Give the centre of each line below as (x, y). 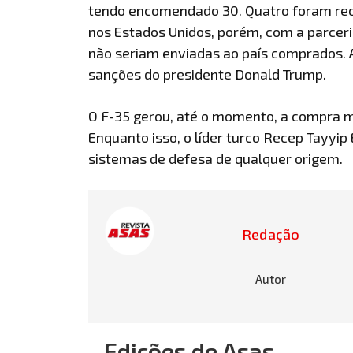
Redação (271, 234)
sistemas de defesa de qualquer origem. (216, 158)
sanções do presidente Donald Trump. (207, 74)
